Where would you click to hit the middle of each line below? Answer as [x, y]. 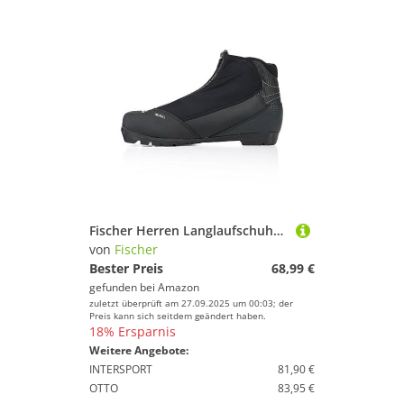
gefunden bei [124, 287]
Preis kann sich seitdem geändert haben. [178, 316]
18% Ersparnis [133, 331]
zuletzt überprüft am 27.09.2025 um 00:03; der [191, 303]
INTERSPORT [121, 369]
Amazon [179, 287]
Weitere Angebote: [139, 350]
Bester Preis [126, 268]
